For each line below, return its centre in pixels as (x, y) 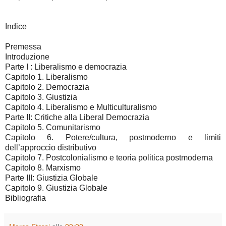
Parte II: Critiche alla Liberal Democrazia (77, 118)
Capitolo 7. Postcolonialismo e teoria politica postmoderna (109, 158)
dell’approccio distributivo (51, 148)
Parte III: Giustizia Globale (51, 178)
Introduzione (27, 57)
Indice (16, 27)
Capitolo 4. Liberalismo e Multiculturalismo (81, 107)
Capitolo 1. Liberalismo (46, 77)
